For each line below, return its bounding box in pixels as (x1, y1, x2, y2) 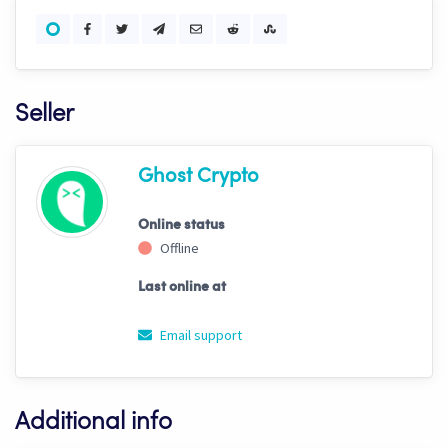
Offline (156, 239, 199, 258)
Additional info (15, 411, 172, 436)
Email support (156, 326, 242, 345)
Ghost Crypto (137, 167, 259, 188)
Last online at (137, 280, 226, 295)
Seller (15, 103, 74, 128)
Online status (137, 218, 225, 233)
